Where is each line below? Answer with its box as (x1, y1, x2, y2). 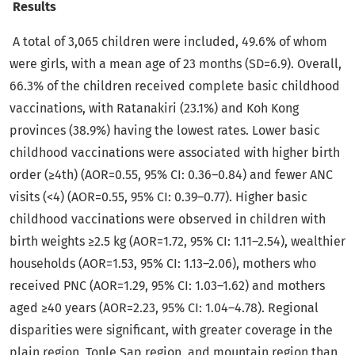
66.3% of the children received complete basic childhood (10, 78, 340, 94)
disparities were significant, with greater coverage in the (10, 323, 333, 338)
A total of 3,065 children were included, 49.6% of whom (13, 34, 327, 50)
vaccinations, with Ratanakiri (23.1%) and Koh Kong (10, 101, 299, 116)
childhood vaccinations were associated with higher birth (10, 145, 340, 161)
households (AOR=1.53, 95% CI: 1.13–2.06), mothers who (10, 256, 316, 272)
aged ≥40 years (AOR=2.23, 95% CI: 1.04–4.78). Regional (10, 300, 319, 316)
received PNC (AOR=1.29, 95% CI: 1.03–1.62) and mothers (10, 278, 325, 294)
